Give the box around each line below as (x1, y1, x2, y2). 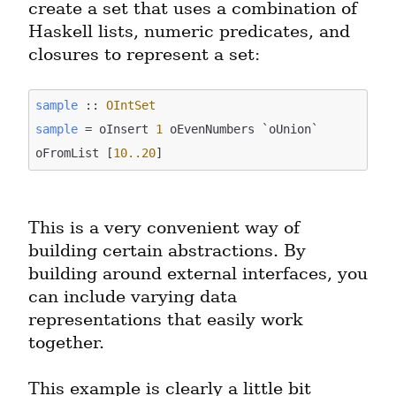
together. (28, 331, 104, 353)
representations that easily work (28, 308, 303, 330)
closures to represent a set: (28, 44, 260, 65)
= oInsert (78, 122, 156, 137)
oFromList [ (35, 146, 114, 161)
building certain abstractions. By (28, 240, 306, 261)
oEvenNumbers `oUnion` (163, 122, 319, 137)
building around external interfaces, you (28, 263, 368, 284)
